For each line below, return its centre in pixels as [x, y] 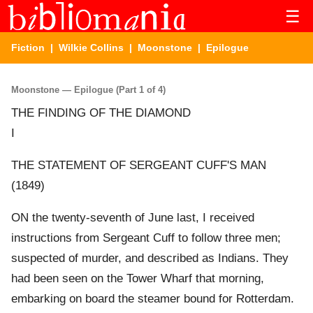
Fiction [28, 48]
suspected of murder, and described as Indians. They [150, 259]
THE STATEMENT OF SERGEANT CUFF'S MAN [139, 166]
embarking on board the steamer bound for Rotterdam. [153, 299]
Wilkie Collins [91, 48]
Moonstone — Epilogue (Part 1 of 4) [88, 89]
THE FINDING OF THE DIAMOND [101, 113]
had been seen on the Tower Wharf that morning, [138, 279]
